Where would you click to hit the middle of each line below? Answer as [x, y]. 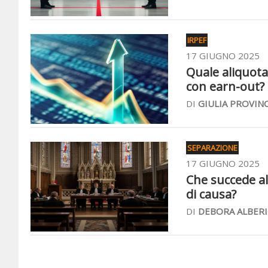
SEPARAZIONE [212, 148]
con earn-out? [225, 86]
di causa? [211, 194]
